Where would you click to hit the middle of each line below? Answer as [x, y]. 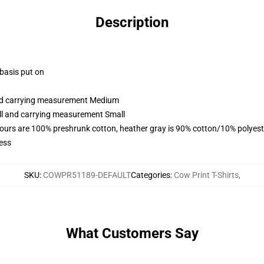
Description [132, 22]
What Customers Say [132, 233]
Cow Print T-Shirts [206, 175]
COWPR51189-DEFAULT [87, 175]
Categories [150, 175]
